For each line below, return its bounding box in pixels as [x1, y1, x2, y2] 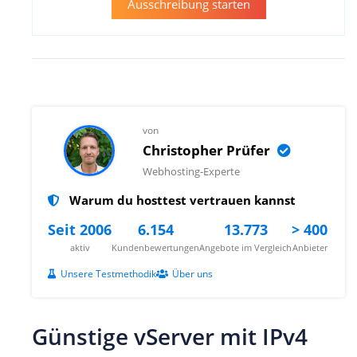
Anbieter [292, 241, 328, 253]
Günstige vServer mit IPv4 [32, 320, 308, 351]
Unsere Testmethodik [61, 266, 156, 280]
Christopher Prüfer [143, 140, 273, 159]
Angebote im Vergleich [199, 241, 292, 253]
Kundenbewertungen [112, 241, 199, 253]
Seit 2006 [48, 219, 112, 239]
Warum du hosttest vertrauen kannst [66, 191, 296, 208]
